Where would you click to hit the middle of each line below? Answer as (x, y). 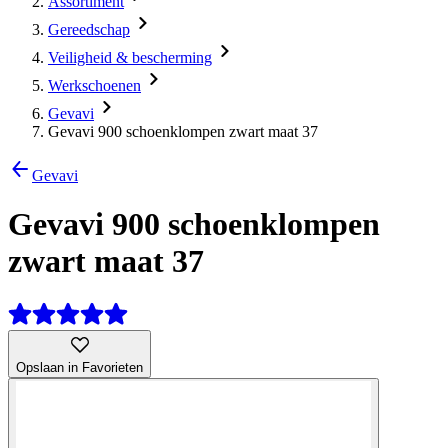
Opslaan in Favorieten (79, 367)
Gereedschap (89, 29)
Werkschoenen (94, 85)
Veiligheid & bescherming (130, 57)
